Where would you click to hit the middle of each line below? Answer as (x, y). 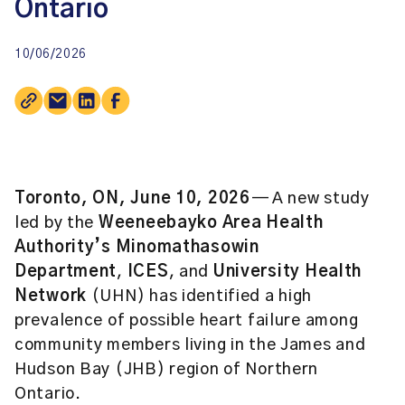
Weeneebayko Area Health (211, 223)
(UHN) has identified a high (200, 297)
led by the (57, 223)
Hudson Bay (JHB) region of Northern (167, 370)
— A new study (310, 199)
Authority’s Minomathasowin (137, 248)
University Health (287, 272)
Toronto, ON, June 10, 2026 (132, 199)
